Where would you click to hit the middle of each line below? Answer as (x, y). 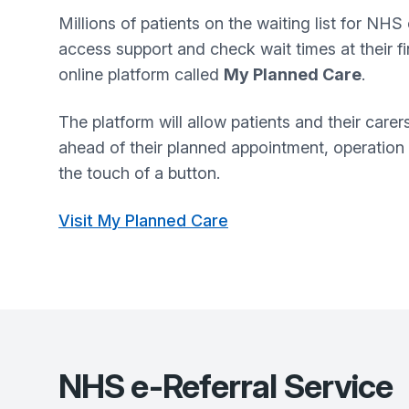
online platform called (141, 74)
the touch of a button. (139, 173)
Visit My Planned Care (143, 220)
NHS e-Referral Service (226, 387)
